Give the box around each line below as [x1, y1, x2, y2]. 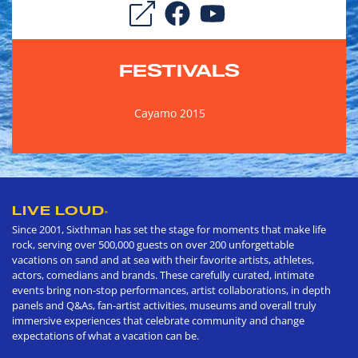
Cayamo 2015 [133, 105, 205, 121]
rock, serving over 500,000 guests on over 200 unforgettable [12, 237, 294, 252]
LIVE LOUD [12, 201, 105, 218]
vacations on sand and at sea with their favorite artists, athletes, [12, 252, 314, 267]
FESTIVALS [118, 58, 240, 82]
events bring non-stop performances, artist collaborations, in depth [12, 282, 331, 297]
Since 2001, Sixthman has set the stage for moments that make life [12, 221, 326, 237]
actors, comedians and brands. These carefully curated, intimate [12, 267, 314, 282]
